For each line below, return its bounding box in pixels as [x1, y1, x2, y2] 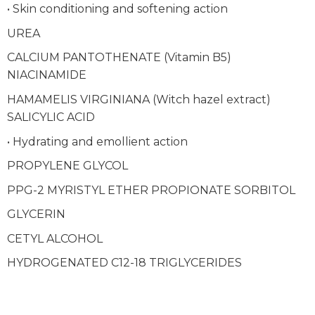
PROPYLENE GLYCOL [7, 159, 128, 173]
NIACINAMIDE [7, 68, 86, 82]
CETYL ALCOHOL [7, 231, 103, 245]
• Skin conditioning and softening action [7, 2, 228, 16]
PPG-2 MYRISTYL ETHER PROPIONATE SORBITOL [7, 183, 295, 197]
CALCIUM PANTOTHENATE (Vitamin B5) [7, 51, 231, 65]
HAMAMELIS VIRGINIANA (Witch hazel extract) [7, 92, 271, 106]
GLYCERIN [7, 207, 65, 221]
